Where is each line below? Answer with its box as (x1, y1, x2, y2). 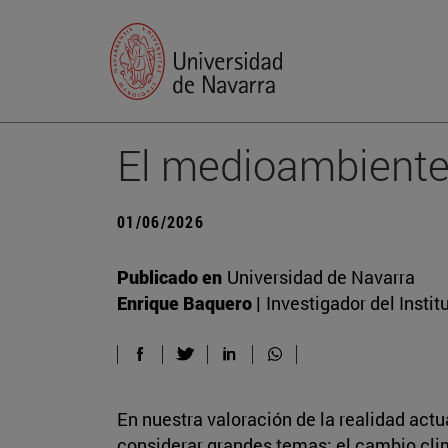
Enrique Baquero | (117, 290, 261, 315)
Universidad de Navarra (227, 264, 415, 289)
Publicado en (117, 264, 222, 289)
